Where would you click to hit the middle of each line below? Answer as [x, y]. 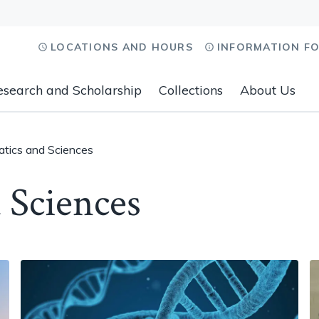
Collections [191, 90]
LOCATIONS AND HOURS [122, 47]
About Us [268, 90]
